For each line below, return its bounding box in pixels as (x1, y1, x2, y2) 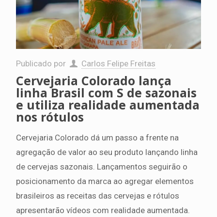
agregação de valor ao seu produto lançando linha (16, 147, 198, 157)
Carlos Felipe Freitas (81, 58, 155, 68)
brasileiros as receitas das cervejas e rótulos (16, 190, 179, 201)
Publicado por (16, 58, 68, 68)
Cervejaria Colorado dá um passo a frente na (16, 132, 179, 142)
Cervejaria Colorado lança (16, 72, 171, 89)
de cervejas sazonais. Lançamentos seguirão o (16, 161, 187, 171)
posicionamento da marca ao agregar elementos (16, 176, 194, 186)
